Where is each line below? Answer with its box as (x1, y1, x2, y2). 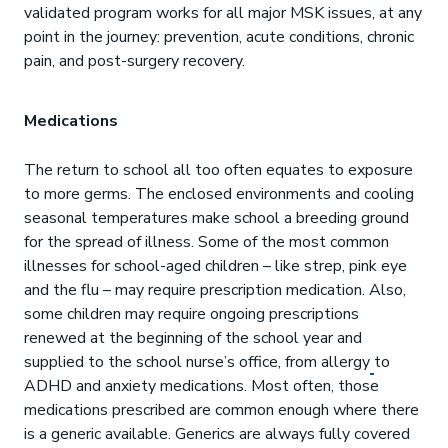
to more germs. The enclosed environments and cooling (24, 183, 414, 205)
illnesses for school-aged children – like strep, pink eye (24, 255, 407, 277)
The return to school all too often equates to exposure (24, 159, 413, 181)
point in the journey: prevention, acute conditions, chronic (24, 26, 414, 48)
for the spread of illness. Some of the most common (24, 231, 389, 253)
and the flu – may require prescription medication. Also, (24, 279, 406, 301)
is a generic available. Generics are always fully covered (24, 423, 410, 445)
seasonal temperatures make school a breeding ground (24, 207, 409, 229)
